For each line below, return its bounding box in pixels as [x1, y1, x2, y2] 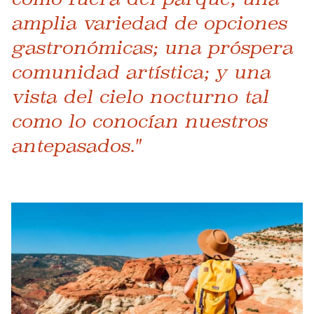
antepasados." [11, 135, 140, 156]
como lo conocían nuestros [11, 110, 267, 132]
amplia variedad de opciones [11, 12, 287, 34]
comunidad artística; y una [11, 61, 271, 83]
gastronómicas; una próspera [11, 36, 293, 58]
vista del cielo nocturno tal [11, 86, 268, 107]
